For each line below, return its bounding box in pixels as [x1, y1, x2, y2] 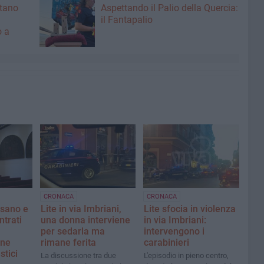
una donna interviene [41, 214, 130, 226]
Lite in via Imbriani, [41, 203, 121, 215]
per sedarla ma [41, 226, 105, 237]
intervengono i [144, 226, 205, 237]
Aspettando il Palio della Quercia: [100, 2, 238, 14]
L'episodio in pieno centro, [144, 251, 229, 260]
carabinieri [144, 237, 190, 249]
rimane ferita [41, 237, 96, 249]
